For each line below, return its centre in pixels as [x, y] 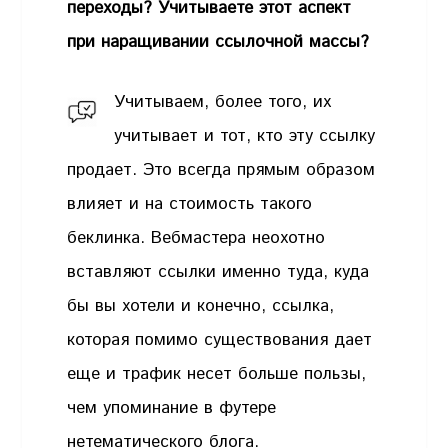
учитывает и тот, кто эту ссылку [245, 135]
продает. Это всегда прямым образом [221, 169]
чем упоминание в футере [172, 407]
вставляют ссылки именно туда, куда [218, 271]
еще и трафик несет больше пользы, [217, 373]
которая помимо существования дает [220, 339]
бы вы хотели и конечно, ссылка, [201, 305]
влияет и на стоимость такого [190, 203]
